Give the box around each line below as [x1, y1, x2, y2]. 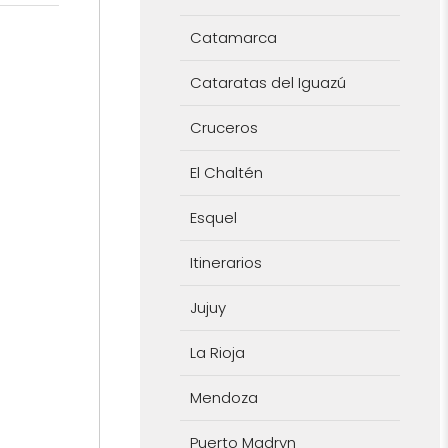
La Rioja [189, 341, 245, 363]
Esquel [189, 206, 237, 228]
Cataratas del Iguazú [189, 71, 346, 93]
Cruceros [189, 116, 258, 138]
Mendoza [189, 386, 258, 408]
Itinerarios [189, 251, 262, 273]
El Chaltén [189, 161, 263, 183]
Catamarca [189, 26, 277, 48]
